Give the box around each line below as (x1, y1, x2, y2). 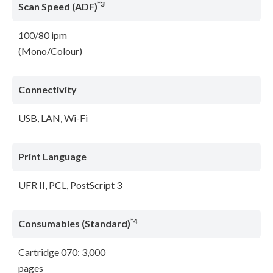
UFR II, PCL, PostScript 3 (18, 179, 122, 191)
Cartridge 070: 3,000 (18, 246, 105, 258)
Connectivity (18, 83, 77, 96)
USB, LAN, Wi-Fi (18, 112, 88, 124)
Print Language (18, 151, 87, 163)
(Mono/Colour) (18, 45, 82, 57)
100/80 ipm (18, 29, 67, 41)
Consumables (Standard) (18, 218, 130, 230)
